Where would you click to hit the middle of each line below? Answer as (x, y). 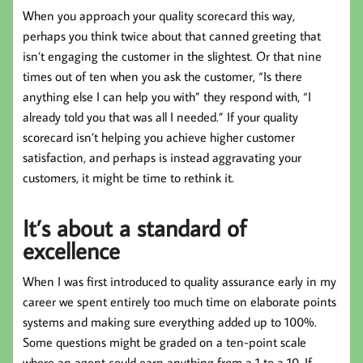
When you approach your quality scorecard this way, (159, 16)
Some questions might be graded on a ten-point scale (164, 342)
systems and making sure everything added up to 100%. (170, 322)
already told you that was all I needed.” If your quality (160, 117)
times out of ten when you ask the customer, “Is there (162, 77)
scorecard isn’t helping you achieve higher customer (159, 137)
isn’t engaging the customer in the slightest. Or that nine (172, 56)
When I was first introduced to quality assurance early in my (179, 282)
